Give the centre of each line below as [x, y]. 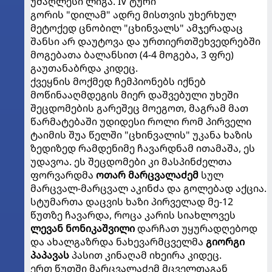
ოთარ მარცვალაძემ [147, 175]
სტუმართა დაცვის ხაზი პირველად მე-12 [132, 202]
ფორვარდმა [63, 175]
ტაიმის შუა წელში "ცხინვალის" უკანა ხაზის [141, 135]
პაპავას [51, 255]
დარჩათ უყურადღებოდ [196, 228]
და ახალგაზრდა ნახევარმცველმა [118, 242]
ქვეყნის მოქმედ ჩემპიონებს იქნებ [118, 81]
